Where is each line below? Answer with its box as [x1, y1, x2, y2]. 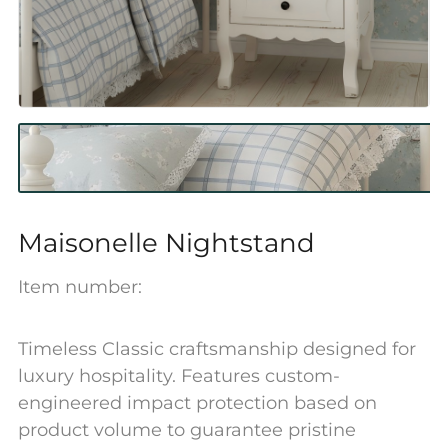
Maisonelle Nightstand [17, 227, 315, 259]
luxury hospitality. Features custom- [17, 365, 340, 387]
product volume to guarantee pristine [17, 419, 356, 441]
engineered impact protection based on [17, 392, 377, 414]
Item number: [17, 276, 142, 298]
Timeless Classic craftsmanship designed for [17, 338, 416, 360]
